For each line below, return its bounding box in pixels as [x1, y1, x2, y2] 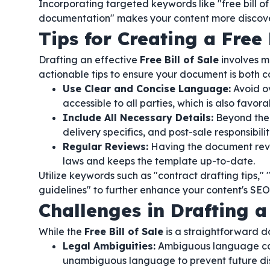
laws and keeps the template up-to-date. [63, 155, 255, 167]
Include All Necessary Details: [63, 111, 213, 124]
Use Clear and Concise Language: [63, 83, 231, 95]
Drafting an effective [39, 54, 140, 66]
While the [39, 225, 84, 237]
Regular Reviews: [63, 140, 148, 152]
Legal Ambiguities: [63, 240, 155, 252]
